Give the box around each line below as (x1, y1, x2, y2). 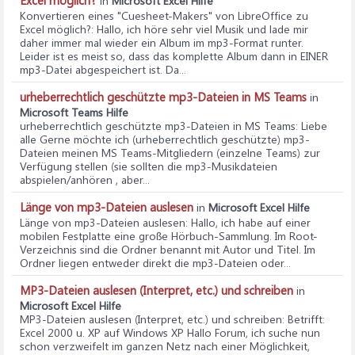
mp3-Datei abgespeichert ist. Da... (20, 62, 186, 77)
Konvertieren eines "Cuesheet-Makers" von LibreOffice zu (20, 8, 308, 23)
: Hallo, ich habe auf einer (185, 215, 311, 230)
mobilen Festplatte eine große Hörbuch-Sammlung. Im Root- (20, 228, 318, 243)
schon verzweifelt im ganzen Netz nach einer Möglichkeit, (20, 338, 310, 353)
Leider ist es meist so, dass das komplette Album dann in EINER (20, 48, 328, 63)
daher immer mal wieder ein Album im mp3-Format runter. (20, 35, 303, 50)
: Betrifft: (282, 311, 325, 326)
